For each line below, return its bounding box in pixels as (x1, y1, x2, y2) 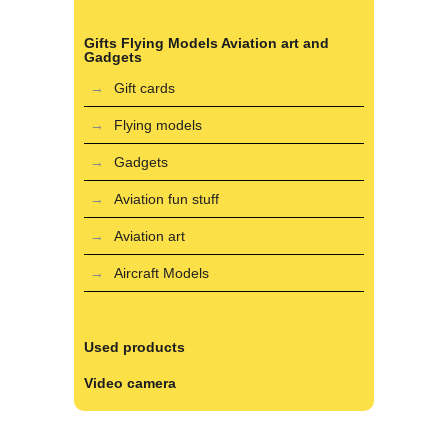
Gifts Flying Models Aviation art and (84, 35, 329, 51)
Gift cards (114, 80, 175, 96)
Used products (84, 339, 185, 355)
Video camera (84, 375, 176, 391)
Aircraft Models (114, 265, 209, 281)
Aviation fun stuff (114, 191, 219, 207)
